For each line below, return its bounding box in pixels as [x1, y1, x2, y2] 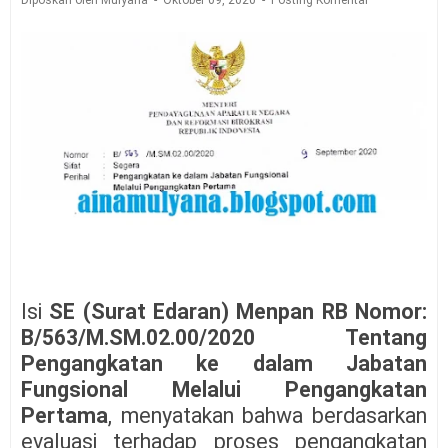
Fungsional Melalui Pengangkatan [21, 377, 427, 403]
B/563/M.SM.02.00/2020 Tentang [21, 325, 427, 351]
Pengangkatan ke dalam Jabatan [21, 351, 427, 377]
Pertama [21, 403, 108, 429]
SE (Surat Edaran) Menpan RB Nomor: [49, 299, 428, 325]
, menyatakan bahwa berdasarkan [108, 403, 427, 429]
